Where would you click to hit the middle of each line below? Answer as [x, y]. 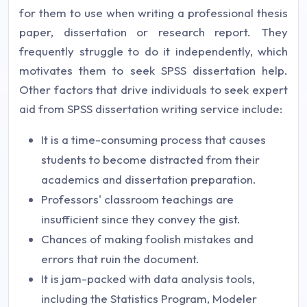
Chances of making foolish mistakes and [147, 239]
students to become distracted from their [150, 159]
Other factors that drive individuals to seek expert [153, 89]
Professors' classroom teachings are [137, 199]
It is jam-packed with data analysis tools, [148, 279]
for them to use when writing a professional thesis [153, 13]
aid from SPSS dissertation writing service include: [151, 109]
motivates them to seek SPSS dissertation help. [153, 70]
